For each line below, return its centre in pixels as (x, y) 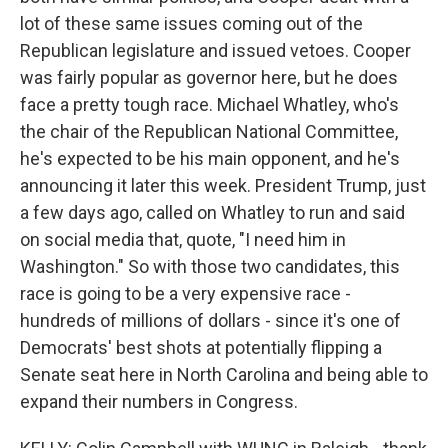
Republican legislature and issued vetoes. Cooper (215, 50)
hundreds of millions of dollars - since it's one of (210, 320)
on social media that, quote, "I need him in (183, 239)
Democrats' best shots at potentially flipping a (201, 347)
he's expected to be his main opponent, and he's (210, 158)
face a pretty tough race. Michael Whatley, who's (209, 104)
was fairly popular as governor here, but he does (209, 77)
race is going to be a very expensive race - (185, 293)
